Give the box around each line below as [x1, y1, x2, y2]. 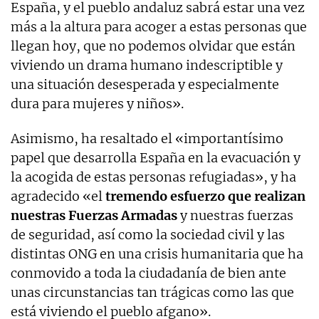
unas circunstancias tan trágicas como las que [11, 283, 294, 300]
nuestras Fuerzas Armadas [11, 206, 177, 224]
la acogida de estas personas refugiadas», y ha [11, 168, 296, 185]
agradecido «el [11, 187, 105, 204]
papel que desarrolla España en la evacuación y [11, 149, 300, 166]
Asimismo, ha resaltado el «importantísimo [11, 130, 283, 147]
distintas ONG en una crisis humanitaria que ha [11, 245, 303, 262]
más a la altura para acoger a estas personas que [11, 18, 307, 35]
